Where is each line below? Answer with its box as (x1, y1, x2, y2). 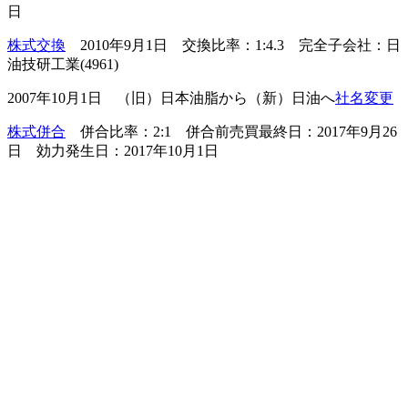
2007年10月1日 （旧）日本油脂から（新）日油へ (7, 89, 335, 106)
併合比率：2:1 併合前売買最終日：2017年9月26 (66, 123, 397, 139)
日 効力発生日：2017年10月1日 (7, 142, 219, 158)
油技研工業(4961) (7, 56, 118, 72)
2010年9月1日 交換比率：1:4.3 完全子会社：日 (66, 36, 401, 53)
